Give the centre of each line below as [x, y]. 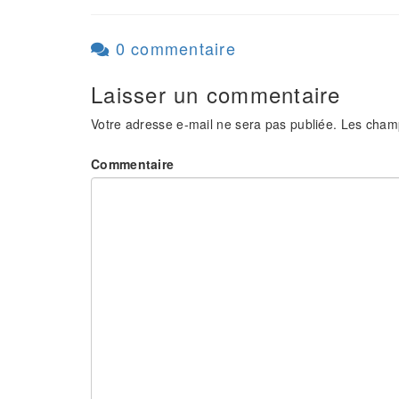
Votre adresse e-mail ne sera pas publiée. [214, 124]
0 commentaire [173, 48]
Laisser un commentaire [216, 94]
